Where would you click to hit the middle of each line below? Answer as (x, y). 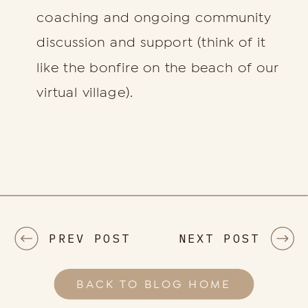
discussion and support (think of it (152, 43)
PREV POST (90, 238)
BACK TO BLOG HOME (154, 284)
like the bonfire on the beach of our (158, 68)
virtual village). (85, 93)
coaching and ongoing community (154, 18)
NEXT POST (219, 238)
